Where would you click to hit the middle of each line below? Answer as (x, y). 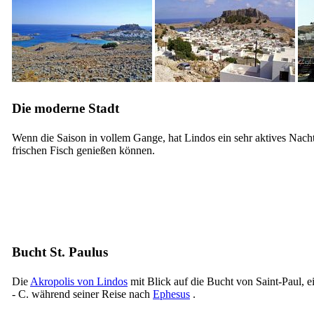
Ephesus (171, 294)
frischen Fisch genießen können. (83, 150)
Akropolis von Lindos (79, 281)
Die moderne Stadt (66, 108)
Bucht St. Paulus (60, 252)
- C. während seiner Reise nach (82, 294)
